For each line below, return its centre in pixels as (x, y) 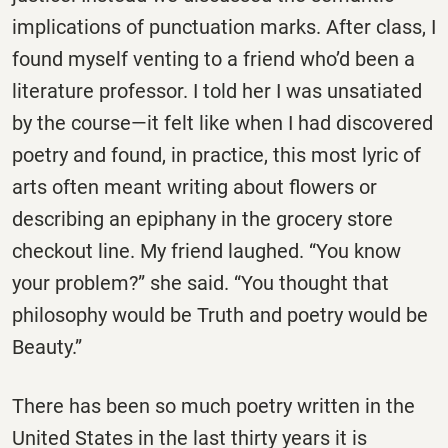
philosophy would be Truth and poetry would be (220, 315)
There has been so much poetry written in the (213, 406)
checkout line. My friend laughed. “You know (206, 251)
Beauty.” (47, 347)
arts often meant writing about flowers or (194, 187)
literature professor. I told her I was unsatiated (217, 91)
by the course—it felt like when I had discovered (222, 123)
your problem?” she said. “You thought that (200, 283)
